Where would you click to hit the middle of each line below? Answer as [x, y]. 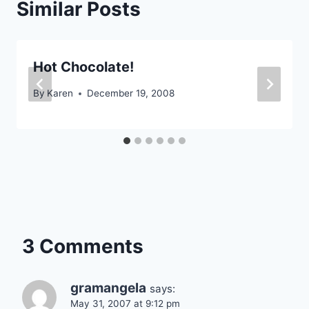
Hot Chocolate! [83, 67]
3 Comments [83, 247]
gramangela [108, 288]
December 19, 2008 [131, 93]
